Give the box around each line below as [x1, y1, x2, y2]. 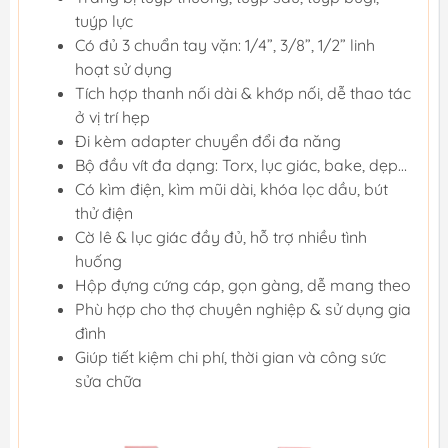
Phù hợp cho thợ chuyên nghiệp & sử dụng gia [75, 298, 411, 319]
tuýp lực [75, 10, 133, 31]
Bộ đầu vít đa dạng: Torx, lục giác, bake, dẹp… [75, 154, 407, 175]
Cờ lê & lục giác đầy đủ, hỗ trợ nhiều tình [75, 226, 367, 247]
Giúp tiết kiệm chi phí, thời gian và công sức [75, 346, 386, 367]
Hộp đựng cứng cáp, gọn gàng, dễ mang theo [75, 274, 411, 295]
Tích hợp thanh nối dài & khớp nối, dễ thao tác [75, 82, 411, 103]
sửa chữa [75, 370, 142, 391]
